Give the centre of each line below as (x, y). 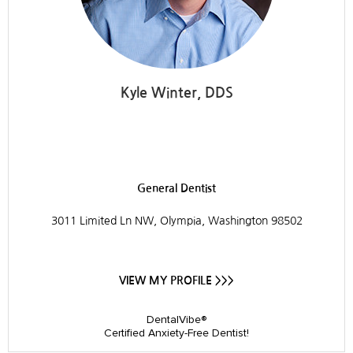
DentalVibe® (176, 319)
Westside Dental (115, 143)
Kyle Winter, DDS (176, 93)
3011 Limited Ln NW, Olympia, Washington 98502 (176, 220)
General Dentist (176, 188)
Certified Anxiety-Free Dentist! (176, 333)
